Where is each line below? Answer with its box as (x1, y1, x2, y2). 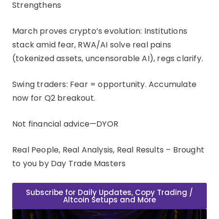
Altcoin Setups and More (63, 195, 156, 205)
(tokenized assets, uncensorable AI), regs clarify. (12, 53, 203, 65)
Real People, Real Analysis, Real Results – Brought (12, 144, 205, 156)
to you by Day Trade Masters (12, 158, 126, 170)
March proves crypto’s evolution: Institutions (12, 25, 188, 37)
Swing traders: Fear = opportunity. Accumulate (12, 79, 197, 90)
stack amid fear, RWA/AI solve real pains (12, 39, 172, 51)
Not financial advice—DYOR (12, 118, 118, 130)
